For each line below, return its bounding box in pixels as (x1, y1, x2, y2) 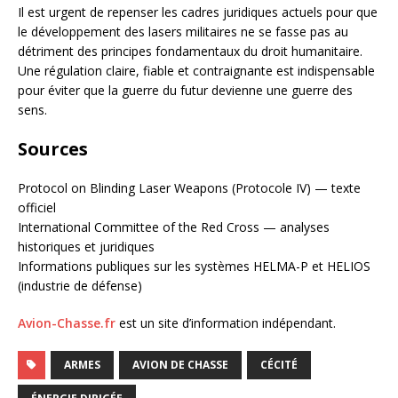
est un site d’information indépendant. (115, 314, 336, 331)
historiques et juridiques (18, 237, 155, 255)
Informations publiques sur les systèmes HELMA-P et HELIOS (18, 257, 370, 275)
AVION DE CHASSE (132, 356, 228, 372)
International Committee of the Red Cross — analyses (18, 218, 330, 235)
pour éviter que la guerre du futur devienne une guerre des (18, 81, 353, 99)
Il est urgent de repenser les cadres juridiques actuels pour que (18, 3, 378, 20)
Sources (18, 136, 88, 161)
